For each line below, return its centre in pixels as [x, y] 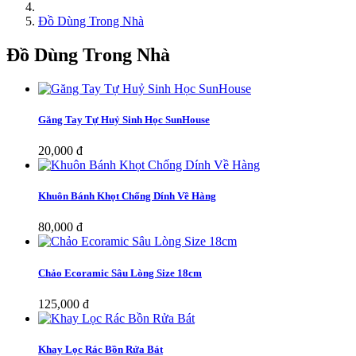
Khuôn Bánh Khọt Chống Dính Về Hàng [127, 196]
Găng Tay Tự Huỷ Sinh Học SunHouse [124, 119]
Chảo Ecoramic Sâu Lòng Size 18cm [120, 273]
